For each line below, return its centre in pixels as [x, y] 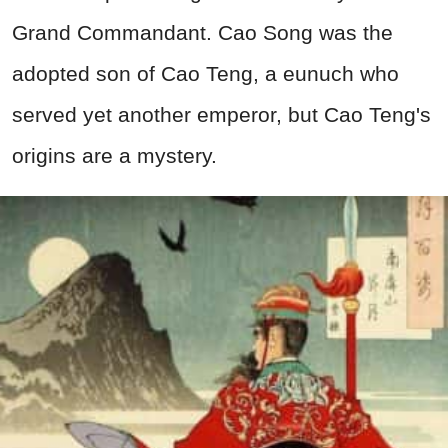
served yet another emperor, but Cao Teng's [221, 115]
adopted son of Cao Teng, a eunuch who [205, 74]
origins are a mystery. [114, 156]
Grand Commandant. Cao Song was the [202, 33]
